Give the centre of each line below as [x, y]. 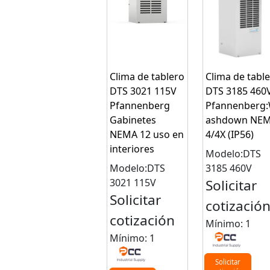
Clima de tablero [147, 77]
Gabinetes [133, 120]
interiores [132, 149]
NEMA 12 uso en [147, 135]
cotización [143, 221]
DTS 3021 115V [143, 91]
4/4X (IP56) [229, 135]
